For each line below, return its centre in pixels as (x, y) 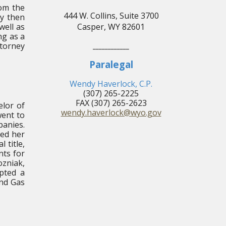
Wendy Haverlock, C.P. (111, 84)
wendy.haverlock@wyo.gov (111, 112)
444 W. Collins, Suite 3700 (111, 16)
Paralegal (111, 64)
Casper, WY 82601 (111, 27)
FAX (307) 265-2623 (111, 103)
